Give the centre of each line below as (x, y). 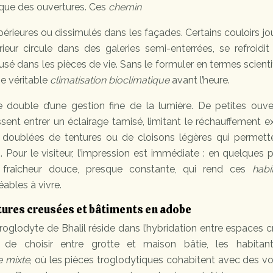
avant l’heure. (200, 80)
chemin (125, 7)
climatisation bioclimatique (110, 80)
